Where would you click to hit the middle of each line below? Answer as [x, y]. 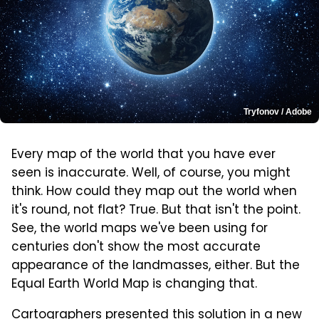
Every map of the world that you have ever [143, 156]
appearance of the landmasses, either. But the [156, 267]
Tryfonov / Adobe [278, 112]
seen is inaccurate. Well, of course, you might [151, 174]
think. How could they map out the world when [154, 193]
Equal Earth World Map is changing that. [134, 285]
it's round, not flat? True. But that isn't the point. [156, 211]
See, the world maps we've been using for [140, 230]
